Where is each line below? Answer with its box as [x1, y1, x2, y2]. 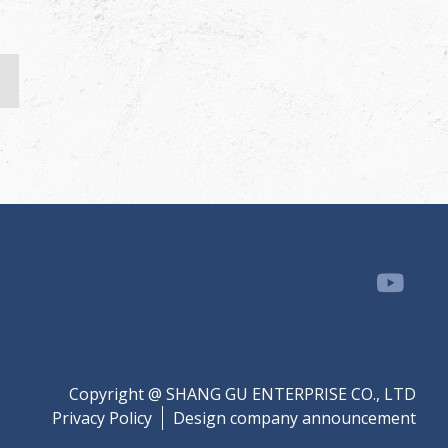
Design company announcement [173, 407, 416, 430]
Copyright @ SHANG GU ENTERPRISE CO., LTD [69, 383, 416, 406]
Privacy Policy [52, 407, 152, 430]
